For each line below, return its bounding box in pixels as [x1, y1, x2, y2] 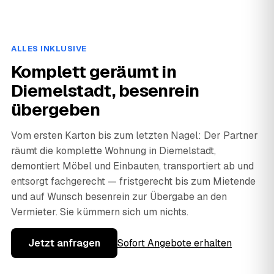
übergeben [11, 98, 100, 120]
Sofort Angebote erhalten [117, 236, 232, 250]
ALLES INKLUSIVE [11, 43, 87, 54]
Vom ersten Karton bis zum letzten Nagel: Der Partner [11, 128, 258, 142]
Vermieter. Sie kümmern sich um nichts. [11, 205, 188, 218]
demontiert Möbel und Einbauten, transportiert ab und [11, 159, 254, 172]
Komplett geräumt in [11, 60, 177, 83]
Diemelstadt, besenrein [11, 79, 199, 102]
